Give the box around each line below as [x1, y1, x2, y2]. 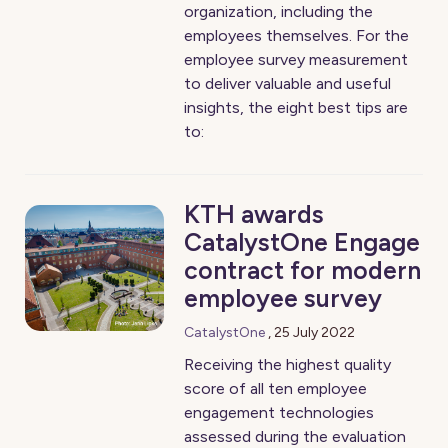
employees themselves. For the [184, 26, 410, 45]
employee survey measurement [184, 50, 409, 69]
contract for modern [184, 255, 422, 285]
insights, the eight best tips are [184, 98, 409, 117]
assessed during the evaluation [184, 427, 407, 446]
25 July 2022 [274, 324, 356, 341]
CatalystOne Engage [184, 227, 421, 257]
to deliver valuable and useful [184, 74, 392, 93]
